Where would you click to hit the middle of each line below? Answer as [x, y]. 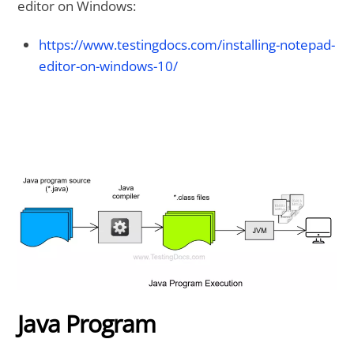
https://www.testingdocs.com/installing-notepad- [187, 45]
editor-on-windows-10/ [109, 66]
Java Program [87, 324]
